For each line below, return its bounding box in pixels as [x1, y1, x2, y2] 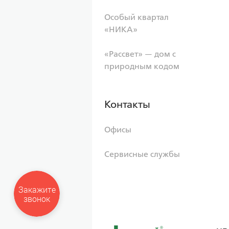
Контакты [104, 98, 150, 110]
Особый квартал [104, 12, 169, 22]
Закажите [18, 184, 56, 195]
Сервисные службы [104, 149, 180, 159]
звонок [23, 193, 50, 204]
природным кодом [104, 61, 179, 71]
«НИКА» [104, 25, 138, 34]
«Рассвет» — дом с [104, 49, 176, 59]
